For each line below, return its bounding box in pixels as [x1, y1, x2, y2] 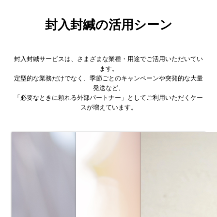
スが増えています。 [80, 104, 137, 111]
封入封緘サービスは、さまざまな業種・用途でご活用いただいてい [14, 55, 203, 62]
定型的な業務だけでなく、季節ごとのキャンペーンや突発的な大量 [14, 75, 203, 82]
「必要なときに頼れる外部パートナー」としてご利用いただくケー [14, 94, 203, 101]
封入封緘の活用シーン [45, 17, 172, 32]
